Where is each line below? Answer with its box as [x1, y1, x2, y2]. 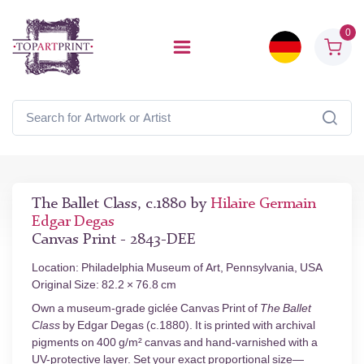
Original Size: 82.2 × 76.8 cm [32, 278, 176, 292]
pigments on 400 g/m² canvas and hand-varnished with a [32, 336, 318, 349]
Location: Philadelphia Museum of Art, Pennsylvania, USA [32, 261, 323, 275]
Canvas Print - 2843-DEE [32, 232, 196, 248]
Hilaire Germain [210, 197, 316, 212]
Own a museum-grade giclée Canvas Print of [32, 301, 260, 315]
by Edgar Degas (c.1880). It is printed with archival [60, 318, 315, 332]
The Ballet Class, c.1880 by [32, 197, 210, 212]
